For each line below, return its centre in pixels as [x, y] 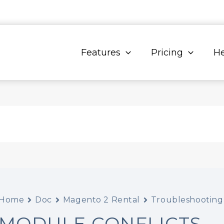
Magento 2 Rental [101, 200]
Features [101, 52]
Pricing [167, 52]
